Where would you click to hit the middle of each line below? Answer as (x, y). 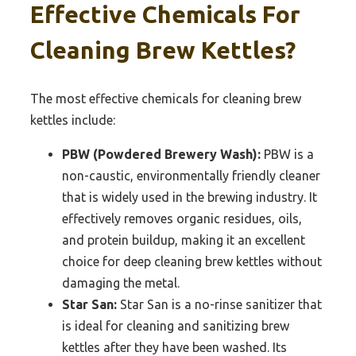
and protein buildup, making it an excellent (184, 240)
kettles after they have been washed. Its (174, 347)
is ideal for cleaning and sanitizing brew (176, 325)
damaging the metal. (121, 282)
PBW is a (287, 154)
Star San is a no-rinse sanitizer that (219, 304)
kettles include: (73, 120)
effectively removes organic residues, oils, (182, 218)
